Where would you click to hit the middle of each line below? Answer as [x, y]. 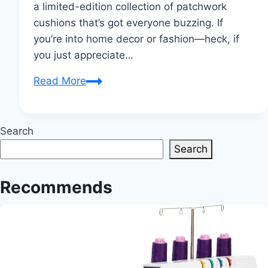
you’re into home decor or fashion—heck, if [136, 39]
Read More [60, 80]
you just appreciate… [83, 55]
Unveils [103, 112]
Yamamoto [111, 96]
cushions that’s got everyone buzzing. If [128, 22]
